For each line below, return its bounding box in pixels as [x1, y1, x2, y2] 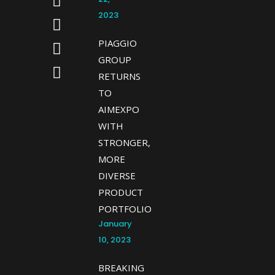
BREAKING [98, 261, 144, 274]
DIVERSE [98, 169, 136, 182]
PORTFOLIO [98, 203, 152, 215]
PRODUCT [98, 186, 143, 198]
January [98, 218, 132, 230]
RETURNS [98, 70, 141, 82]
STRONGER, [98, 136, 150, 149]
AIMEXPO [98, 103, 139, 115]
